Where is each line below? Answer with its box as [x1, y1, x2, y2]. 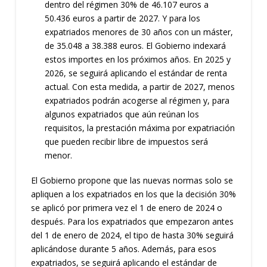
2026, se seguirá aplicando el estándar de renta [45, 67, 228, 79]
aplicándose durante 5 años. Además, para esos [30, 243, 216, 254]
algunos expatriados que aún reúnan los [45, 108, 200, 120]
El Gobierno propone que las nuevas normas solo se [30, 174, 233, 186]
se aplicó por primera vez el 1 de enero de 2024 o [30, 201, 222, 213]
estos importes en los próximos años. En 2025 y [45, 54, 231, 66]
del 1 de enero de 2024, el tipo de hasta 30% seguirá [30, 229, 234, 241]
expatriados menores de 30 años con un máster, [45, 26, 234, 38]
